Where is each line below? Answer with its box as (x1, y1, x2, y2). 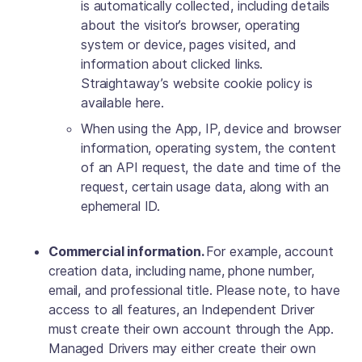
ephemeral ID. (81, 198, 164, 214)
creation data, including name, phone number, (48, 263, 314, 279)
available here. (81, 95, 164, 111)
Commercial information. (48, 243, 207, 259)
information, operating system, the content (81, 140, 336, 156)
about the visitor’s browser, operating (81, 17, 301, 33)
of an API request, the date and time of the (81, 159, 341, 175)
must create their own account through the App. (48, 321, 335, 337)
